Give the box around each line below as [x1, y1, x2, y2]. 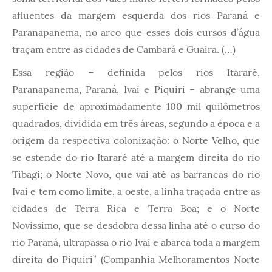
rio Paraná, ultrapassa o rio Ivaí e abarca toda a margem [12, 236, 260, 248]
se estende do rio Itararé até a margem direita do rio [12, 151, 260, 163]
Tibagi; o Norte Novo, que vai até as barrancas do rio [12, 168, 260, 180]
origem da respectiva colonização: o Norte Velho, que [12, 134, 260, 146]
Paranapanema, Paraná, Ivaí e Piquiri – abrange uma [12, 83, 260, 95]
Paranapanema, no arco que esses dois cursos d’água [12, 25, 260, 38]
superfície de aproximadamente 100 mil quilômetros [12, 100, 260, 112]
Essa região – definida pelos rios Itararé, [12, 66, 260, 78]
